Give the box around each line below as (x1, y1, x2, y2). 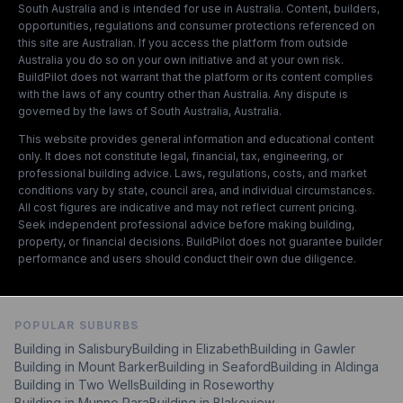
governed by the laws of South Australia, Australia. (18, 104, 282, 118)
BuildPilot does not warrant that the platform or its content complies (18, 70, 373, 84)
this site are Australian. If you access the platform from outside (18, 36, 348, 49)
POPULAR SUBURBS (14, 318, 139, 332)
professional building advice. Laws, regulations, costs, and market (18, 166, 367, 180)
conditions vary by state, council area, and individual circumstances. (18, 184, 375, 197)
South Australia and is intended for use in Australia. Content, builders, (18, 2, 380, 15)
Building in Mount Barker (14, 359, 158, 374)
